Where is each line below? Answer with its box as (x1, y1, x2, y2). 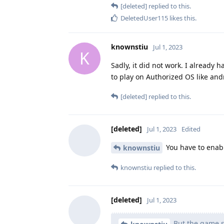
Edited (181, 124, 200, 133)
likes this (168, 13, 195, 22)
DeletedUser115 (120, 13, 168, 22)
